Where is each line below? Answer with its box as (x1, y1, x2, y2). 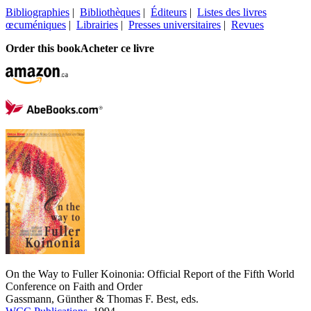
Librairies (76, 19, 118, 31)
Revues (231, 19, 264, 31)
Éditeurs (151, 6, 187, 18)
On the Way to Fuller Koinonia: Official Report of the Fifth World (6, 267, 294, 280)
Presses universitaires (128, 19, 221, 31)
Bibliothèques (80, 6, 140, 18)
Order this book (6, 42, 81, 54)
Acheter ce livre (81, 42, 154, 54)
